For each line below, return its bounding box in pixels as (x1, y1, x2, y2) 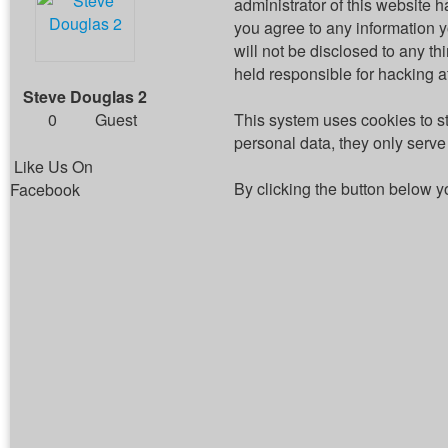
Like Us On (14, 155, 93, 178)
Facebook (10, 178, 80, 201)
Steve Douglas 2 (23, 85, 147, 108)
